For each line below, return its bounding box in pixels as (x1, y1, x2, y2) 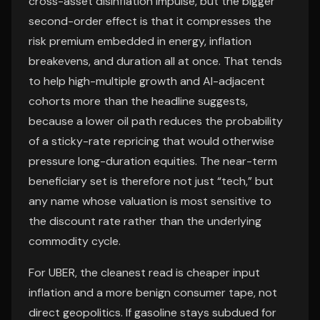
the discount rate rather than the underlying (29, 214, 261, 229)
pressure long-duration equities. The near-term (29, 154, 277, 169)
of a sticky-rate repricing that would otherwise (29, 134, 274, 149)
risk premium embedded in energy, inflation (29, 34, 251, 49)
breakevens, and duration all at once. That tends (29, 54, 282, 69)
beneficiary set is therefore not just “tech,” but (29, 174, 274, 189)
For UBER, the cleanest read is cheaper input (29, 265, 260, 280)
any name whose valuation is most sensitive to (29, 194, 271, 209)
